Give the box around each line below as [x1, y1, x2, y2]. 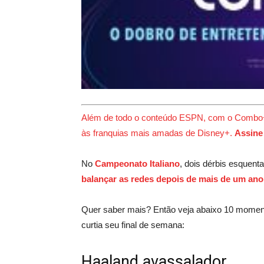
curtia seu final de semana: [81, 219, 184, 230]
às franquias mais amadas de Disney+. [81, 127, 235, 138]
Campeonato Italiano [95, 158, 180, 169]
